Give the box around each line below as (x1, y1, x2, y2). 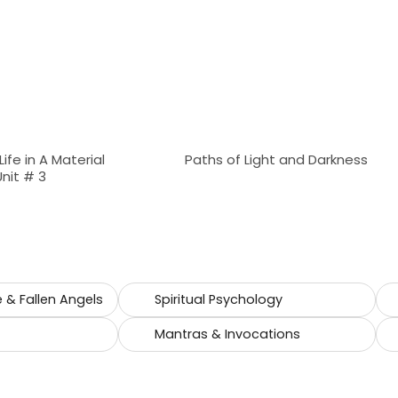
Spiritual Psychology (154, 290, 283, 308)
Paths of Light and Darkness (184, 149, 368, 169)
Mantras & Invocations (154, 324, 300, 343)
